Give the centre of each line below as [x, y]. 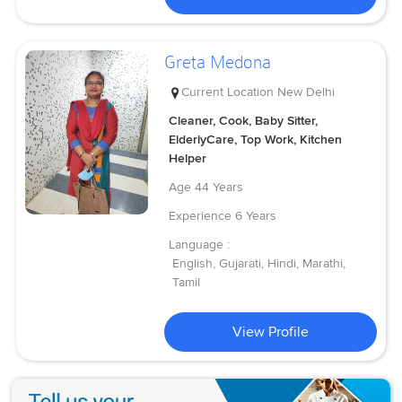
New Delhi [306, 92]
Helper [188, 158]
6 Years [256, 215]
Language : [200, 244]
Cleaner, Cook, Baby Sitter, [244, 120]
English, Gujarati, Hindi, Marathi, [259, 263]
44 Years [219, 187]
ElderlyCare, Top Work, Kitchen [256, 139]
